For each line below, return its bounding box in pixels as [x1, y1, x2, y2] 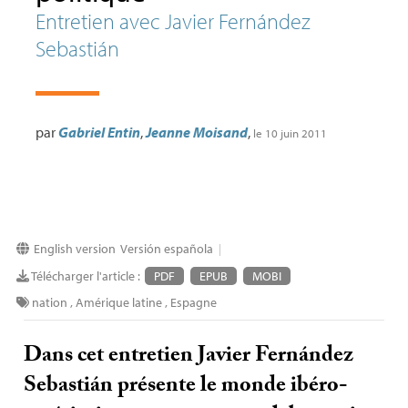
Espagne [169, 294, 217, 311]
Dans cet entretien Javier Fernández [24, 339, 354, 376]
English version [33, 240, 116, 257]
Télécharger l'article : [28, 268, 143, 284]
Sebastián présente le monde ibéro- [24, 369, 349, 406]
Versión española [119, 240, 213, 257]
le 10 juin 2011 [252, 126, 327, 140]
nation [31, 294, 67, 311]
